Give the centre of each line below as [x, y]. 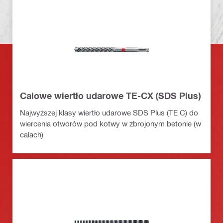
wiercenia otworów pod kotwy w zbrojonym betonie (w [111, 124]
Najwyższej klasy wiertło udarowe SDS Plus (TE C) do [109, 113]
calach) [32, 135]
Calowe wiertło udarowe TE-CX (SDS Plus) [110, 96]
